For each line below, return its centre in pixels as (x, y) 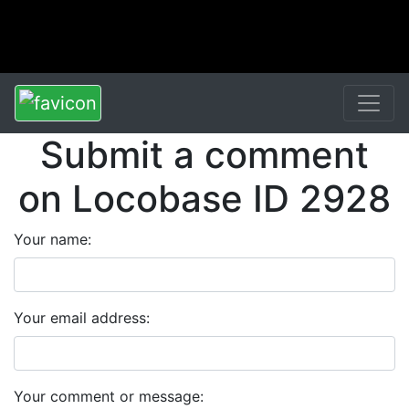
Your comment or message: (109, 396)
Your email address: (82, 318)
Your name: (52, 239)
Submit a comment (204, 155)
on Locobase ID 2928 (204, 199)
